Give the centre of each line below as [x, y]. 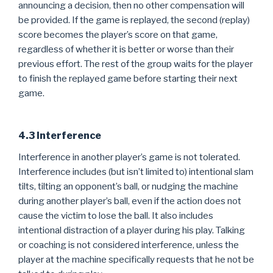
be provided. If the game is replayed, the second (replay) [134, 20]
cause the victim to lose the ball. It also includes [116, 215]
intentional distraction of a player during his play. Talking [132, 230]
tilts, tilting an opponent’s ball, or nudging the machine [128, 186]
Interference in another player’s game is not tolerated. [129, 157]
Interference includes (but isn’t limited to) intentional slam [136, 172]
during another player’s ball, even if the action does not [130, 201]
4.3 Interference [60, 135]
